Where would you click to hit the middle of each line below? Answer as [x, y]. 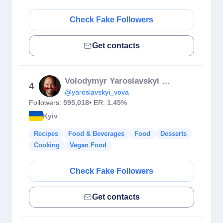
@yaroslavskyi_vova [97, 92]
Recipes [46, 134]
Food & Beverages [96, 134]
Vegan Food [88, 145]
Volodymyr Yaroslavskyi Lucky [166, 81]
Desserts [173, 134]
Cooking [47, 145]
